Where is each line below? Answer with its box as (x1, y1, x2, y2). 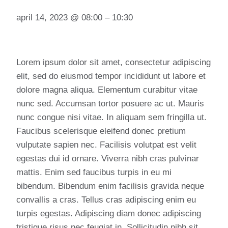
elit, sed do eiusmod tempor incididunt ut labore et (16, 71, 206, 81)
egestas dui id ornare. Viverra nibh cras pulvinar (16, 154, 199, 163)
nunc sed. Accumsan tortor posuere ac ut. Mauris (16, 99, 204, 108)
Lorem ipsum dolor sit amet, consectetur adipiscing (16, 58, 211, 67)
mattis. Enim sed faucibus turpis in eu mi (16, 167, 172, 177)
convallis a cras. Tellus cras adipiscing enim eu (16, 195, 196, 205)
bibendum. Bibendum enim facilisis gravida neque (16, 181, 204, 191)
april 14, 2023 (16, 13, 70, 22)
